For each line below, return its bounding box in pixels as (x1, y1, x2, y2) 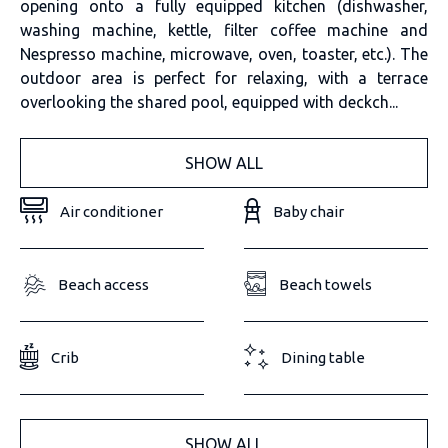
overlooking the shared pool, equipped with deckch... (20, 92, 398, 111)
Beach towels (279, 276, 373, 294)
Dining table (281, 349, 366, 367)
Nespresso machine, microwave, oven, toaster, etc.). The (20, 44, 428, 63)
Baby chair (273, 203, 345, 221)
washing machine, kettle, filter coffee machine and (20, 20, 428, 39)
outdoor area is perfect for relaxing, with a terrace (20, 68, 428, 87)
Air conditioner (60, 203, 163, 221)
